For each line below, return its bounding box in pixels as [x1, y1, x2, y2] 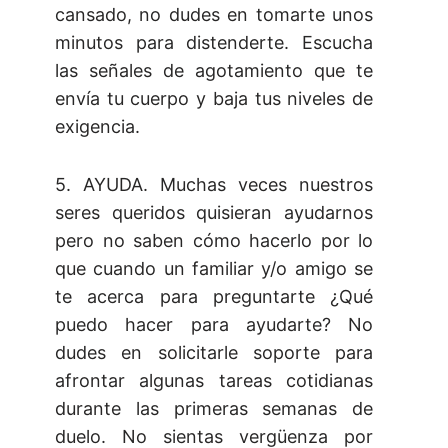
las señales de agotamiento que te [55, 60, 373, 82]
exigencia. [55, 116, 140, 138]
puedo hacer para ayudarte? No [55, 314, 373, 336]
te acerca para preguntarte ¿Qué [55, 286, 373, 308]
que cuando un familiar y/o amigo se [55, 258, 373, 280]
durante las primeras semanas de [55, 398, 373, 420]
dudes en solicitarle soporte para [55, 342, 373, 364]
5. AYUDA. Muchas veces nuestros [55, 174, 373, 196]
